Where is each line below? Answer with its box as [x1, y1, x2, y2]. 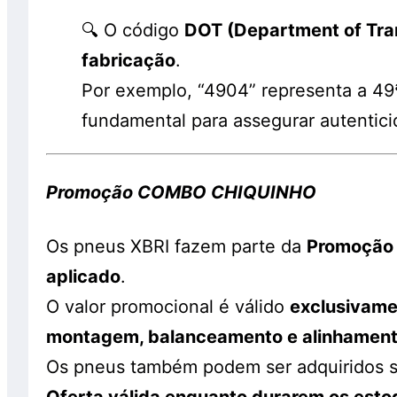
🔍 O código [82, 19, 184, 41]
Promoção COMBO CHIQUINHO [46, 181, 316, 203]
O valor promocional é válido [46, 295, 290, 317]
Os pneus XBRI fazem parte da [46, 235, 307, 257]
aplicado [46, 265, 121, 287]
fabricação [82, 49, 175, 71]
